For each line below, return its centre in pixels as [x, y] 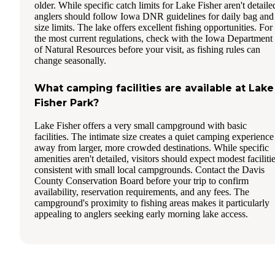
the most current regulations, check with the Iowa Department [153, 38]
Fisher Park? [67, 103]
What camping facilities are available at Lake [154, 88]
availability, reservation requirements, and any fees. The [142, 192]
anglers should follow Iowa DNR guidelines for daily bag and [154, 16]
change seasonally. [70, 60]
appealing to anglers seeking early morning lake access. [141, 214]
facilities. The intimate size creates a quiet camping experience [154, 136]
